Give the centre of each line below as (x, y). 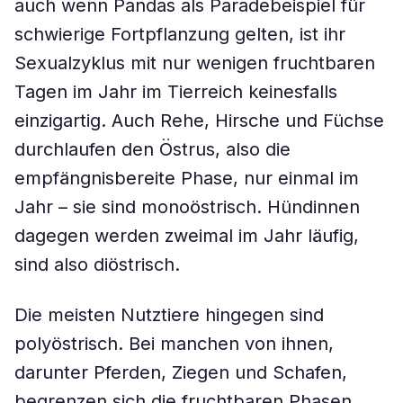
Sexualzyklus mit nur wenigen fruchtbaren (195, 63)
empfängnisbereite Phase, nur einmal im (187, 178)
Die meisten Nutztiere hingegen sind (169, 315)
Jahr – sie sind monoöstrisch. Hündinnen (187, 207)
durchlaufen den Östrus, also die (152, 149)
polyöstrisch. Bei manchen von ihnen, (174, 344)
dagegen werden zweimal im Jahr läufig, (187, 236)
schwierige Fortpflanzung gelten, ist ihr (180, 34)
